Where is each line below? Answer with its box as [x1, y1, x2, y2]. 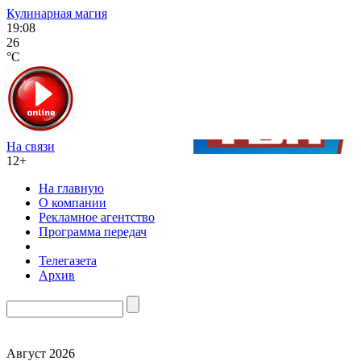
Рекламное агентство [39, 210, 155, 224]
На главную [39, 181, 104, 195]
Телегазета [39, 254, 97, 268]
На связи [6, 139, 55, 153]
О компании [39, 196, 106, 210]
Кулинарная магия [6, 6, 107, 20]
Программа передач [39, 225, 147, 239]
